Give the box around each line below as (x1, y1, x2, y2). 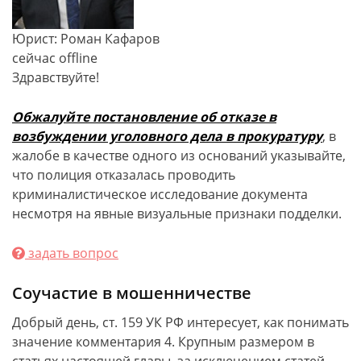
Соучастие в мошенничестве (12, 282, 251, 304)
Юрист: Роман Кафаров (12, 30, 160, 48)
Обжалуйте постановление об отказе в (12, 108, 276, 126)
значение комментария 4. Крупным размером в (12, 333, 314, 351)
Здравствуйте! (12, 68, 99, 86)
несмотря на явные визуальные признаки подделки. (12, 205, 342, 222)
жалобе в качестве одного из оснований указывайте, (12, 147, 346, 164)
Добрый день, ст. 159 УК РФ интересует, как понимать (12, 313, 349, 331)
